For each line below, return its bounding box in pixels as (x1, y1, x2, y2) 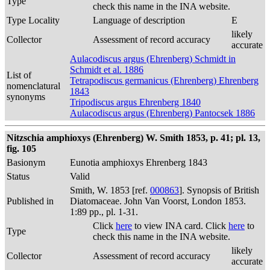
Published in (7, 196, 54, 206)
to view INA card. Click (132, 221, 228, 231)
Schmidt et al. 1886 (70, 64, 143, 75)
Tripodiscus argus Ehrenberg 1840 (70, 97, 201, 107)
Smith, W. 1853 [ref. (70, 185, 150, 195)
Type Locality (7, 15, 60, 25)
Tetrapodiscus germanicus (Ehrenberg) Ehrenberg (70, 75, 259, 86)
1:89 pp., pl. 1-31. (70, 207, 138, 217)
